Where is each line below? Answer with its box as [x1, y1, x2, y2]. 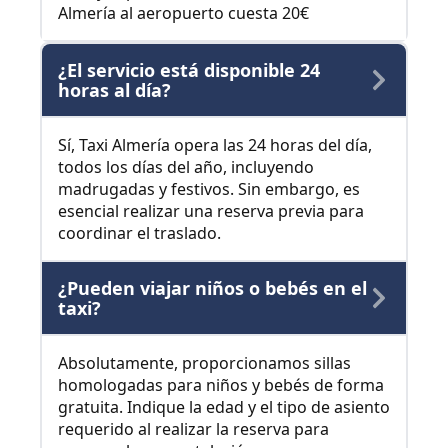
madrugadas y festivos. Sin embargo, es [58, 178, 360, 201]
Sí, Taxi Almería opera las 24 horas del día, [58, 134, 372, 157]
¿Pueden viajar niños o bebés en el [58, 276, 367, 301]
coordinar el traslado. [58, 222, 221, 245]
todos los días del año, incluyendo [58, 156, 314, 179]
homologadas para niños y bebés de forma [58, 374, 384, 397]
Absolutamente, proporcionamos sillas [58, 352, 351, 375]
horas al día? [58, 78, 171, 103]
